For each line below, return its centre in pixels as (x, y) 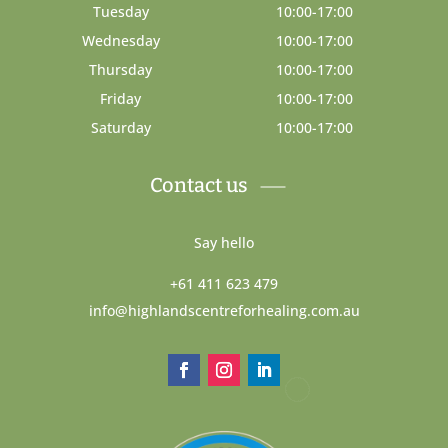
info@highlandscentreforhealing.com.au (224, 311)
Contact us (199, 185)
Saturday (120, 128)
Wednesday (120, 41)
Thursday (121, 70)
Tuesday (120, 12)
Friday (121, 99)
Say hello (224, 243)
